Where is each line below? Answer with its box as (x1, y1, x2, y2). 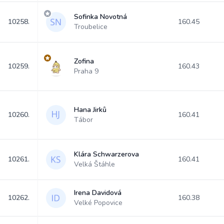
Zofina (74, 56, 94, 66)
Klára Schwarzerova (74, 149, 139, 159)
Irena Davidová (74, 188, 121, 197)
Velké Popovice (74, 198, 122, 207)
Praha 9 (74, 66, 98, 76)
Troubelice (74, 22, 107, 31)
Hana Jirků (74, 105, 106, 114)
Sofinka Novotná (74, 12, 127, 21)
